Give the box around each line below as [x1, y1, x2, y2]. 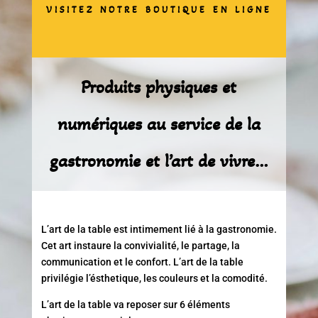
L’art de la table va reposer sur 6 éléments [40, 298, 230, 310]
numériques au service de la [57, 112, 261, 135]
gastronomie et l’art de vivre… [49, 149, 268, 172]
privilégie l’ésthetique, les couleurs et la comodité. [40, 272, 268, 284]
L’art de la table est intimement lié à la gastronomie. [40, 223, 277, 235]
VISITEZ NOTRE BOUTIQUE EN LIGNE [45, 4, 272, 16]
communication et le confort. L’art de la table [40, 256, 243, 268]
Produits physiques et [81, 75, 237, 98]
